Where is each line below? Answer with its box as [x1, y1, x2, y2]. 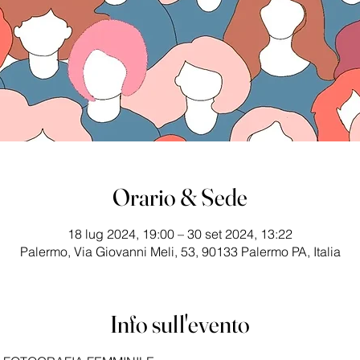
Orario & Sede [112, 182, 247, 212]
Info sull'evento [110, 309, 250, 339]
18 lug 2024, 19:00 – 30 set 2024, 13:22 [67, 226, 292, 242]
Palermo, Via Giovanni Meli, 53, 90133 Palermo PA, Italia [19, 243, 341, 260]
